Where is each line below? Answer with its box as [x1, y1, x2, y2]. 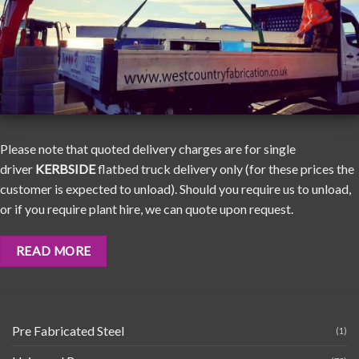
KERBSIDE [35, 161, 95, 177]
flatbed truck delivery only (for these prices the [95, 161, 354, 177]
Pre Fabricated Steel [12, 323, 124, 339]
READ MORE [15, 244, 91, 259]
